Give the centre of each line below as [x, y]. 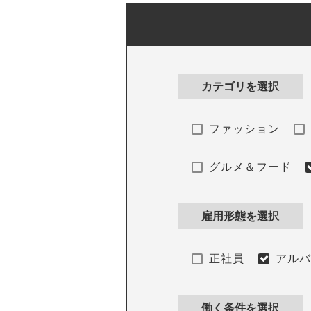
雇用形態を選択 [241, 217]
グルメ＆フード [251, 167]
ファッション [245, 129]
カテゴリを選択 [241, 87]
